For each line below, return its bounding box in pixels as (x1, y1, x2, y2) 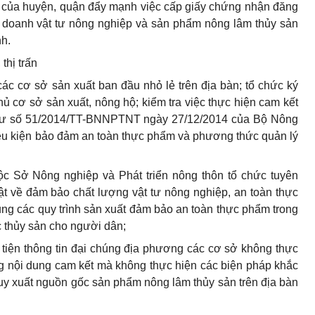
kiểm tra (141, 96, 182, 108)
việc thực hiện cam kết (181, 96, 299, 108)
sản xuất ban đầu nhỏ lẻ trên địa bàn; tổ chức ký (48, 79, 299, 91)
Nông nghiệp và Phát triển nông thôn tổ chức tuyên (28, 169, 299, 181)
